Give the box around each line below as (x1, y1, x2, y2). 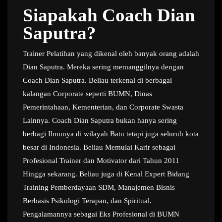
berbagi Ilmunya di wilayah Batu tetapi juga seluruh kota (23, 130, 199, 138)
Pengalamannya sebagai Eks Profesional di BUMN (23, 210, 179, 218)
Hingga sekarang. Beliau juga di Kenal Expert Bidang (23, 170, 189, 178)
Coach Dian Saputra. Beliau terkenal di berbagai (23, 76, 172, 84)
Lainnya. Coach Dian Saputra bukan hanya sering (23, 116, 177, 124)
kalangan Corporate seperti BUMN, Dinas (23, 90, 152, 98)
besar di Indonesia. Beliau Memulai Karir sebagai (23, 143, 175, 151)
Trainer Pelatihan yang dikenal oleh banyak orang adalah (23, 50, 199, 57)
